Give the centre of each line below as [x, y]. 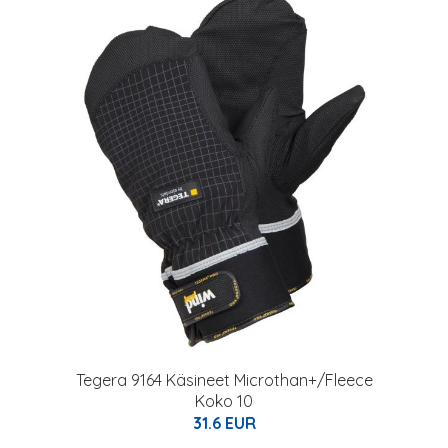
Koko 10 [224, 401]
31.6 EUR [224, 423]
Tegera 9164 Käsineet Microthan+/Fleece [224, 380]
